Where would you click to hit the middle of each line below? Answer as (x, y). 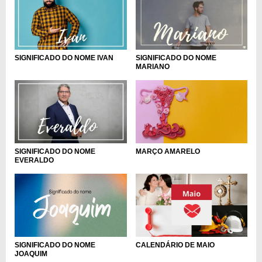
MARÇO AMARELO (168, 151)
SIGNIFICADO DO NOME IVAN (64, 58)
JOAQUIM (31, 254)
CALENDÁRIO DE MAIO (175, 245)
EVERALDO (34, 161)
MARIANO (152, 67)
